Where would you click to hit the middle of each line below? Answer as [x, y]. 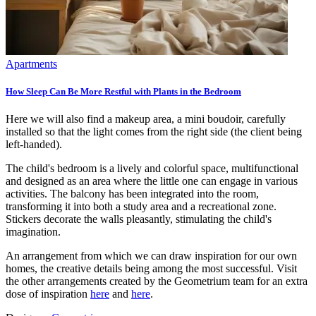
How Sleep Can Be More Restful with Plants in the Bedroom [123, 91]
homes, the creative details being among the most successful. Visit [151, 268]
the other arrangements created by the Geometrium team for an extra [157, 281]
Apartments [31, 63]
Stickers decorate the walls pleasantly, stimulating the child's [139, 219]
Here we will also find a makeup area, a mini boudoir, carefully [146, 119]
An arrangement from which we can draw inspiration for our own [151, 255]
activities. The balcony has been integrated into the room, [132, 193]
